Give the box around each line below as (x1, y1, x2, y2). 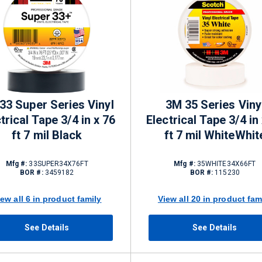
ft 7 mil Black (12, 128, 82, 142)
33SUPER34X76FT (27, 160, 88, 168)
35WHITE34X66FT (195, 160, 256, 168)
